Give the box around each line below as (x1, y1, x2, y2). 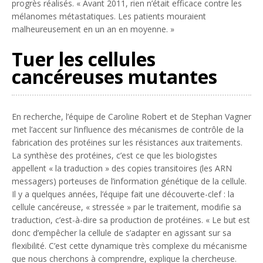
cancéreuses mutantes (12, 63, 217, 89)
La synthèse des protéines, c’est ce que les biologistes (12, 149, 217, 161)
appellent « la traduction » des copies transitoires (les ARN (12, 162, 232, 174)
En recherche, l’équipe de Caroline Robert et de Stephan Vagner (12, 110, 251, 122)
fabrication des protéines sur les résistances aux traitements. (12, 136, 242, 148)
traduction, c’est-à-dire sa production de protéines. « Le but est (12, 214, 250, 225)
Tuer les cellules (12, 46, 156, 72)
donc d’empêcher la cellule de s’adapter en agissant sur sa (12, 227, 231, 238)
